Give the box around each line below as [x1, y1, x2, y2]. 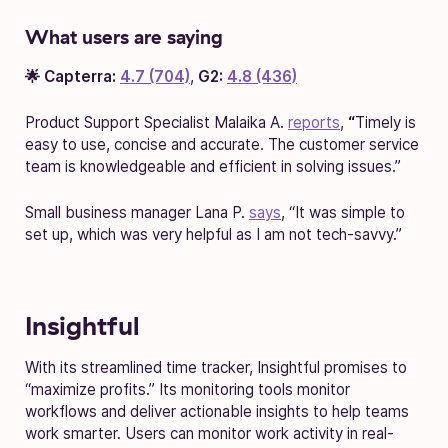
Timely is [355, 112, 416, 132]
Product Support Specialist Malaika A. [25, 112, 288, 132]
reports [288, 112, 340, 132]
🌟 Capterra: [25, 66, 120, 86]
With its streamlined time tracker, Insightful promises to [25, 357, 407, 377]
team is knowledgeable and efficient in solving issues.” [25, 156, 401, 176]
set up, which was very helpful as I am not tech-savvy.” [25, 224, 402, 244]
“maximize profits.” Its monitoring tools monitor [25, 379, 350, 399]
